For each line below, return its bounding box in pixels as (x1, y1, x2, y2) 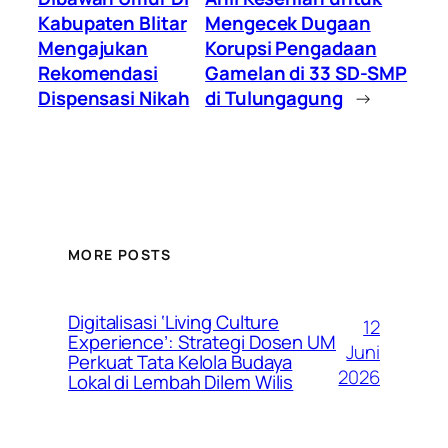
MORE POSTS (68, 245, 171, 265)
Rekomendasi (38, 60, 158, 87)
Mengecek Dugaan (205, 10, 371, 37)
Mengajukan (38, 35, 149, 62)
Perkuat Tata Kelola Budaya (68, 349, 293, 376)
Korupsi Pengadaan (205, 35, 377, 62)
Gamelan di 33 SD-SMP (205, 60, 408, 87)
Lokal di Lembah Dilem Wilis (68, 369, 294, 396)
